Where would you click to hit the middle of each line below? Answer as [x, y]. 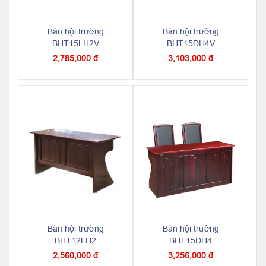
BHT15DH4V [191, 44]
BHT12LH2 [75, 241]
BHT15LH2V [75, 44]
